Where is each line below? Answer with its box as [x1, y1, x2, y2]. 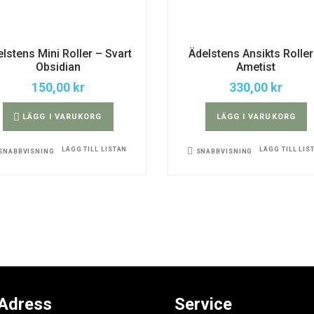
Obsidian [35, 60, 81, 74]
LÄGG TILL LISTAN [61, 145, 128, 153]
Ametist [236, 60, 276, 74]
